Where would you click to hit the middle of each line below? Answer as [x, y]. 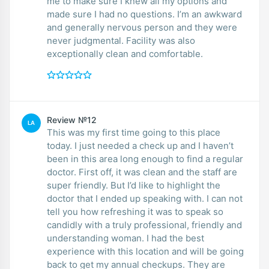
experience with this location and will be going [145, 251]
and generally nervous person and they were [142, 27]
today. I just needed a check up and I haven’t [140, 145]
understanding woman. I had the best [125, 238]
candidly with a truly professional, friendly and [144, 225]
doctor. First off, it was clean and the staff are [142, 172]
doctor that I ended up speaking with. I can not [145, 198]
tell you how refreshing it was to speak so [135, 211]
